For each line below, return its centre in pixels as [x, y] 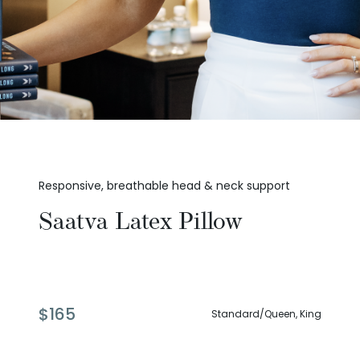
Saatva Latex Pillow [141, 221]
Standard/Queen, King [266, 314]
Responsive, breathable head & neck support [164, 186]
